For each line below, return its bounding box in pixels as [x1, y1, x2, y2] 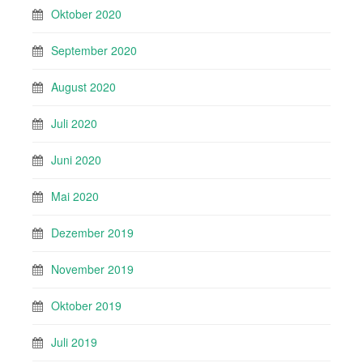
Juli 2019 [51, 334, 97, 351]
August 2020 [51, 79, 116, 96]
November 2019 [51, 261, 134, 278]
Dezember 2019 [51, 224, 134, 241]
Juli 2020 [51, 115, 97, 132]
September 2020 [51, 42, 137, 59]
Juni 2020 [51, 152, 101, 169]
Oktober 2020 [51, 6, 122, 23]
